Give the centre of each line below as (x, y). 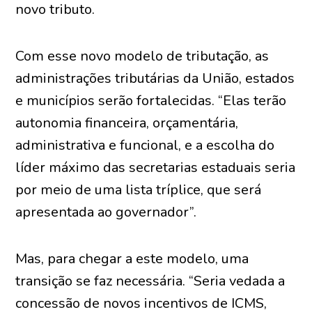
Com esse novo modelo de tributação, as (142, 56)
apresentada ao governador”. (106, 212)
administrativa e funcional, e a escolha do (145, 145)
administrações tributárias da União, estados (155, 78)
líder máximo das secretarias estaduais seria (156, 167)
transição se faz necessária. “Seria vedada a (150, 281)
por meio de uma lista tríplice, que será (139, 190)
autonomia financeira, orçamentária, (127, 123)
